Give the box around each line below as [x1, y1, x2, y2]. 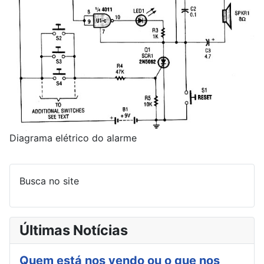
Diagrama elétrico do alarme [9, 131, 137, 144]
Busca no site [19, 174, 79, 187]
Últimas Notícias [19, 221, 128, 239]
